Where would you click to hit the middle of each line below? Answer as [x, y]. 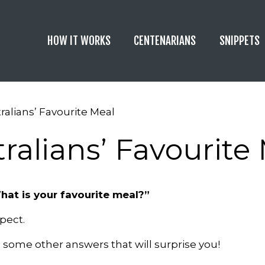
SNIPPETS [239, 41]
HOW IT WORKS [79, 41]
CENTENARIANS [165, 41]
